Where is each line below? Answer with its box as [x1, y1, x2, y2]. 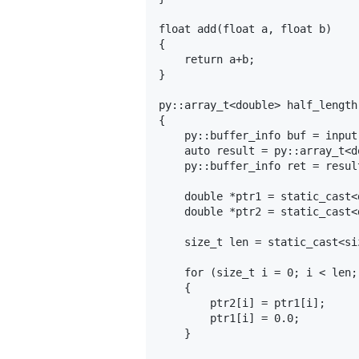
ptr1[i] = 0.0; [159, 311, 300, 325]
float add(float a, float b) [159, 22, 332, 35]
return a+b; [159, 52, 255, 66]
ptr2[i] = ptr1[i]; [159, 296, 325, 309]
